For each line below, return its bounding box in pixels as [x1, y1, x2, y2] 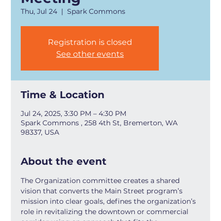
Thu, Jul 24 [21, 7, 58, 16]
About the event [21, 155, 107, 167]
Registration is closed [47, 37, 132, 47]
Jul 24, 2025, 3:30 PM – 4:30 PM [21, 109, 127, 118]
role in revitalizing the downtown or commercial [21, 207, 191, 216]
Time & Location [21, 89, 105, 101]
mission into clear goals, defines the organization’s [21, 197, 198, 206]
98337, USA [21, 128, 60, 137]
